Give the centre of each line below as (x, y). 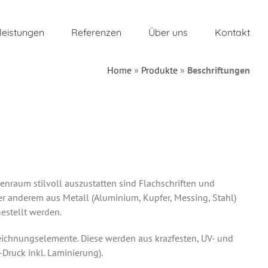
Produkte (159, 70)
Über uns (168, 32)
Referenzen (96, 32)
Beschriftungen (219, 70)
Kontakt (232, 32)
